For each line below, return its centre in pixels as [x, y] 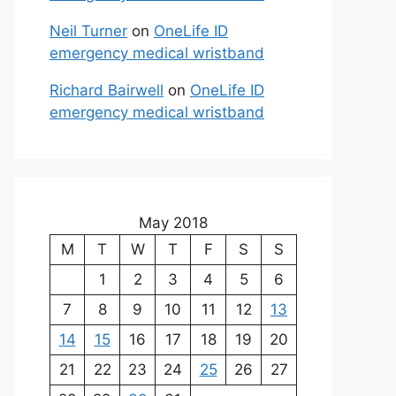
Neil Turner [88, 31]
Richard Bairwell [107, 90]
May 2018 [173, 223]
